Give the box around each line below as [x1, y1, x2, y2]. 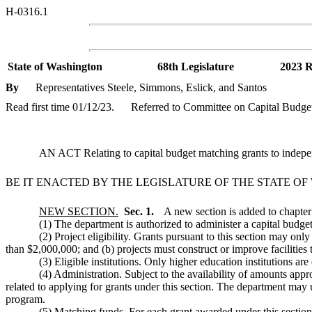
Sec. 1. [124, 205, 157, 217]
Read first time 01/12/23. [6, 100, 114, 113]
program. [6, 292, 45, 305]
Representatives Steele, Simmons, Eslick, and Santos [36, 81, 267, 94]
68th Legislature [157, 60, 234, 72]
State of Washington [8, 60, 102, 72]
